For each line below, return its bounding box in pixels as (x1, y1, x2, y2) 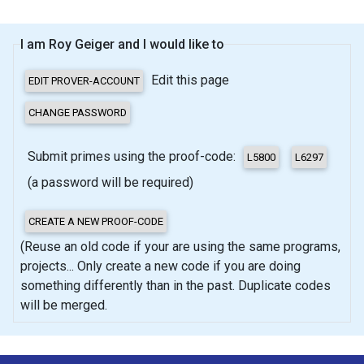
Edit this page (148, 71, 229, 88)
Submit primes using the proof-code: (28, 148, 239, 164)
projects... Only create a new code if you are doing (20, 258, 224, 274)
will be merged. (20, 297, 107, 313)
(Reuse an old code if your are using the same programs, (20, 238, 340, 254)
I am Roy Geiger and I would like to (20, 36, 224, 52)
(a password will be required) (28, 174, 193, 190)
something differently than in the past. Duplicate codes (20, 277, 331, 293)
